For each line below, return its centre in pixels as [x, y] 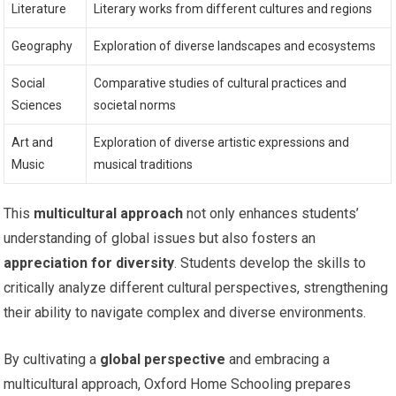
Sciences [37, 105]
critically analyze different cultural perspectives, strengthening [196, 287]
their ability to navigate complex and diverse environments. [185, 312]
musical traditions [144, 164]
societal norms [135, 105]
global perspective [163, 359]
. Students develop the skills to [270, 263]
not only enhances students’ [271, 213]
